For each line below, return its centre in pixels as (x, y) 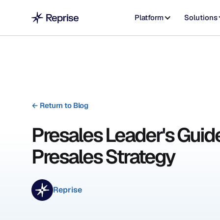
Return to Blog (63, 105)
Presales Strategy (103, 156)
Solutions (201, 17)
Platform (149, 17)
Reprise (68, 190)
